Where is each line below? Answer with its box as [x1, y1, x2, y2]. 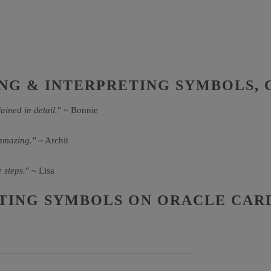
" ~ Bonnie [57, 105, 98, 115]
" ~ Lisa [25, 166, 54, 175]
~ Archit [38, 135, 68, 145]
